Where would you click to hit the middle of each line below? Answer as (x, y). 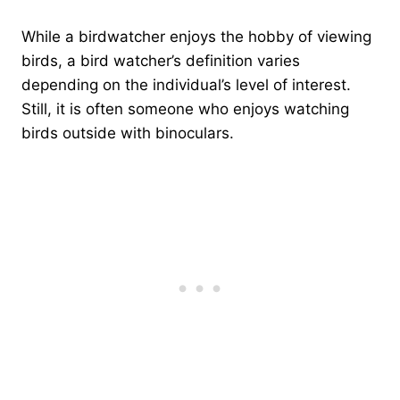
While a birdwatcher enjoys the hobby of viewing (196, 36)
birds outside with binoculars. (128, 133)
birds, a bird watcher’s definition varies (161, 60)
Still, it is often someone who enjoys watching (185, 108)
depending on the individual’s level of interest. (186, 84)
